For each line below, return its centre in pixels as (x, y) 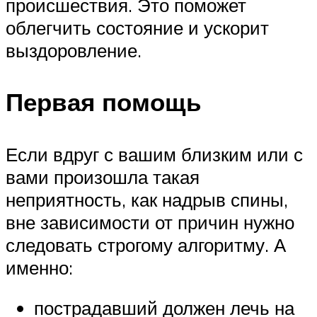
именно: (39, 267)
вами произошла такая (103, 177)
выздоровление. (74, 51)
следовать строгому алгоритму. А (146, 244)
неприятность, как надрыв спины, (147, 199)
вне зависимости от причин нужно (150, 222)
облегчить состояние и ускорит (137, 28)
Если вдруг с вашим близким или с (154, 154)
